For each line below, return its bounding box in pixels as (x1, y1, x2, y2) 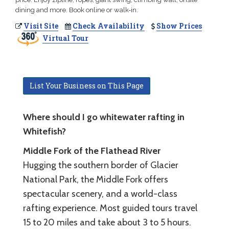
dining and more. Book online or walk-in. (15, 6, 138, 14)
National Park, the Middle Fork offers (23, 173, 168, 185)
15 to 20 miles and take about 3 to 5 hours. (23, 216, 191, 228)
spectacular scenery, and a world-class (23, 188, 177, 199)
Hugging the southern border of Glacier (23, 159, 178, 171)
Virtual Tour (42, 33, 88, 43)
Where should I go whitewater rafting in (23, 111, 185, 123)
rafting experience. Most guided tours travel (23, 202, 197, 214)
